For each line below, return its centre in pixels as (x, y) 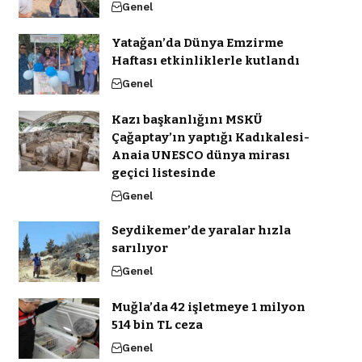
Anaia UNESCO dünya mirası (200, 156)
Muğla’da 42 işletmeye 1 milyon (208, 307)
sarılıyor (139, 248)
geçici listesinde (163, 173)
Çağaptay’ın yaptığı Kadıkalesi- (210, 138)
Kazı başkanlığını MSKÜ (187, 120)
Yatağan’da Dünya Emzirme (197, 43)
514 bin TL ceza (157, 325)
